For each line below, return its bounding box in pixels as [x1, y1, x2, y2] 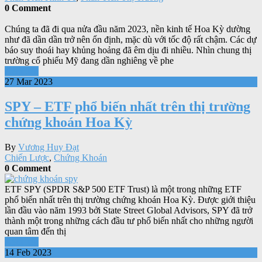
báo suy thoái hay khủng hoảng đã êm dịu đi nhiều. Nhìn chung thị [5, 45, 251, 56]
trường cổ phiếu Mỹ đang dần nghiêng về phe [5, 56, 174, 66]
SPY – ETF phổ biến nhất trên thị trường [5, 98, 250, 114]
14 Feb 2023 [5, 247, 51, 257]
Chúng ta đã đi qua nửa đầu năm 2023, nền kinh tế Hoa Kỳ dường [5, 24, 250, 35]
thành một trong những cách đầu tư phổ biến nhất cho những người [5, 215, 253, 226]
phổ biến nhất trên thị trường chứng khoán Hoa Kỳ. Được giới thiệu [5, 194, 256, 205]
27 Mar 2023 [5, 77, 53, 87]
